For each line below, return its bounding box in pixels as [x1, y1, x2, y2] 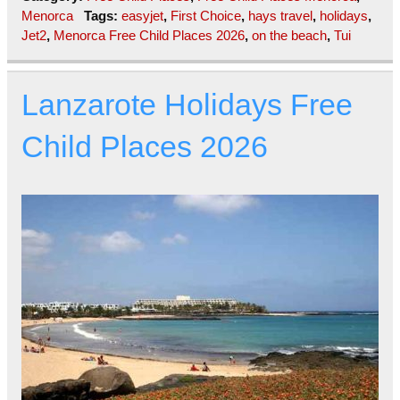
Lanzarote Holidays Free [21, 88, 353, 122]
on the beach [252, 28, 327, 44]
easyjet [121, 8, 163, 24]
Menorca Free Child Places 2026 [54, 28, 245, 44]
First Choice [170, 8, 241, 24]
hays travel [247, 8, 312, 24]
